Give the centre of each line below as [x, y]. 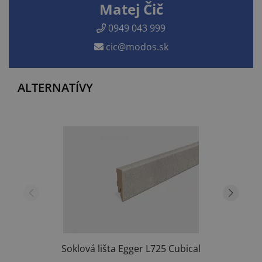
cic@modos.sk [136, 47]
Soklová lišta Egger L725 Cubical [131, 249]
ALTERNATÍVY [55, 87]
